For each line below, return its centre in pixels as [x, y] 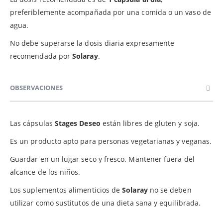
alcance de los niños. [45, 172]
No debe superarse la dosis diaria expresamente [92, 43]
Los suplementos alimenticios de [66, 190]
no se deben [169, 190]
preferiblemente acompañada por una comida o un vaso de [111, 12]
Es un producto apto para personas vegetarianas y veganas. [111, 141]
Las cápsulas [32, 123]
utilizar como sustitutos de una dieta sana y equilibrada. [105, 203]
